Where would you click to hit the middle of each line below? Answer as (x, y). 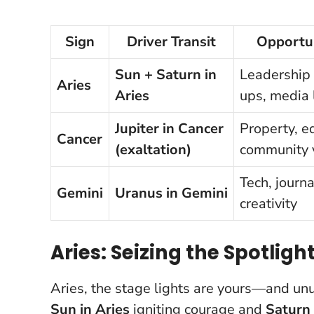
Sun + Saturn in (166, 74)
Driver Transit (171, 41)
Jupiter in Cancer (169, 128)
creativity (268, 203)
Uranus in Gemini (171, 193)
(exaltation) (153, 149)
